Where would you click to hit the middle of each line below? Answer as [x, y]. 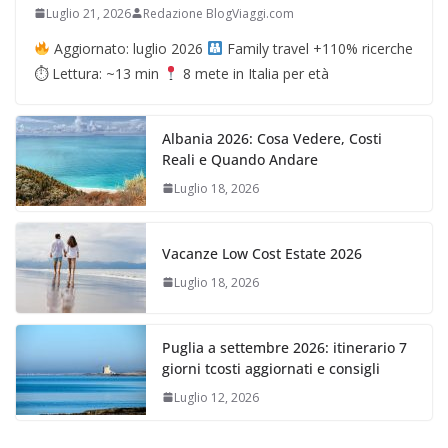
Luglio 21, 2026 [88, 13]
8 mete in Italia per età [253, 73]
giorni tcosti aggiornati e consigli [271, 368]
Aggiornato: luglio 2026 [128, 48]
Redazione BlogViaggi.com [218, 13]
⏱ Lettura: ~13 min [98, 73]
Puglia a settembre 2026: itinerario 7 [284, 347]
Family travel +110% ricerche [317, 48]
